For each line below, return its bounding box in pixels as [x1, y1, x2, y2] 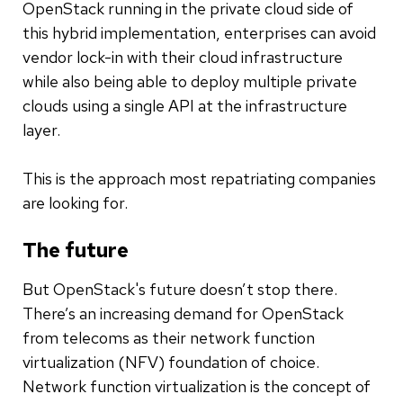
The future [22, 237, 129, 264]
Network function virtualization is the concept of [22, 375, 371, 397]
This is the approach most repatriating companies [22, 167, 376, 189]
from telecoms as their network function [22, 327, 315, 348]
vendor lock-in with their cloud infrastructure [22, 46, 343, 67]
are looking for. [22, 192, 128, 213]
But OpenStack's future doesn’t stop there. [22, 278, 337, 300]
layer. [22, 119, 60, 140]
